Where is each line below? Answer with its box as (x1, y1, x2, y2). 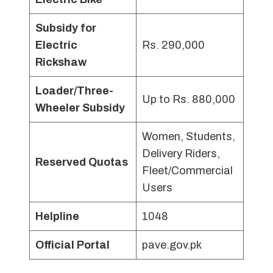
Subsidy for (35, 22, 96, 34)
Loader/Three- (35, 85, 113, 97)
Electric (35, 39, 77, 51)
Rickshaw (35, 56, 87, 68)
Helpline (35, 210, 79, 222)
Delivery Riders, (142, 147, 220, 160)
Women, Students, (142, 130, 235, 143)
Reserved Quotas (35, 156, 128, 168)
